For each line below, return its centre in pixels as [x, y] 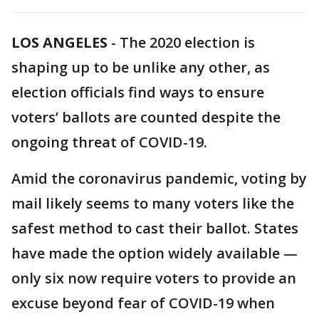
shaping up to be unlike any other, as [141, 67]
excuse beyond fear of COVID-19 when [143, 303]
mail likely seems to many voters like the [153, 203]
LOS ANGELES [59, 42]
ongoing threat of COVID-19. [111, 142]
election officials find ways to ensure [138, 92]
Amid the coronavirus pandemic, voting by [159, 178]
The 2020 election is [187, 42]
